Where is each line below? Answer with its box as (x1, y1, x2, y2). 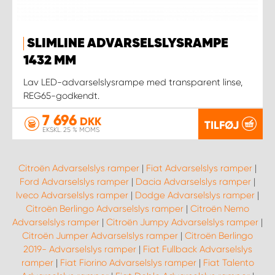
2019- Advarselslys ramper (23, 244, 136, 255)
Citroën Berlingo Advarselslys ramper (26, 203, 184, 215)
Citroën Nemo (190, 203, 249, 215)
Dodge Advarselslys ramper (135, 190, 255, 201)
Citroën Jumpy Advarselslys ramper (106, 217, 258, 228)
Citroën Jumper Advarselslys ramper (22, 230, 178, 242)
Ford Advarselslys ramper (20, 176, 129, 188)
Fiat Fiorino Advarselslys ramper (60, 257, 196, 269)
